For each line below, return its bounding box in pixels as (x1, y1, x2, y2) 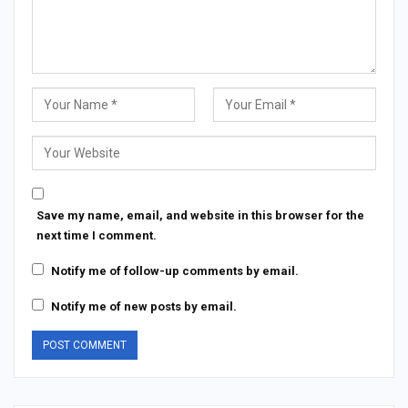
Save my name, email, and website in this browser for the (36, 209, 364, 223)
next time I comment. (36, 229, 157, 243)
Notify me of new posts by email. (51, 300, 237, 314)
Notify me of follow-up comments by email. (51, 264, 299, 279)
